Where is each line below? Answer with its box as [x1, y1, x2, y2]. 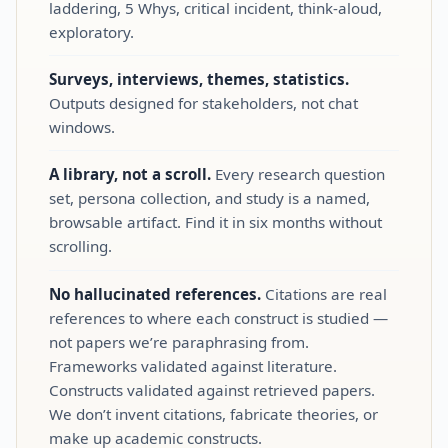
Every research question [211, 164, 385, 185]
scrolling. [49, 236, 112, 257]
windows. [49, 117, 115, 137]
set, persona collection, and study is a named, [49, 188, 370, 209]
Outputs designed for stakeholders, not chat [49, 93, 358, 113]
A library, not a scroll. [49, 164, 211, 185]
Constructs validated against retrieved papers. [49, 379, 375, 400]
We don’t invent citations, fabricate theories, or [49, 403, 378, 424]
